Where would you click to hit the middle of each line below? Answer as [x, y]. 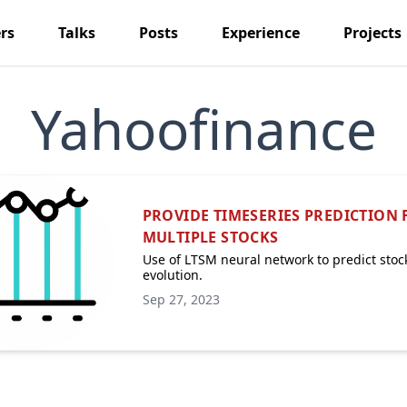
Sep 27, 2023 [181, 299]
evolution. [172, 275]
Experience [260, 33]
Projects [372, 33]
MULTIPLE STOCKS [210, 237]
